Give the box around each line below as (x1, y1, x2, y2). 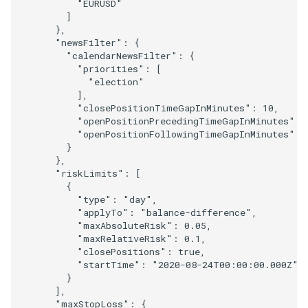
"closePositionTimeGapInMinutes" (77, 101, 251, 114)
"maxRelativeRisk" (77, 232, 173, 245)
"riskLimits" (55, 166, 124, 179)
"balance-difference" (140, 206, 252, 219)
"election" (88, 75, 144, 88)
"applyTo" (77, 206, 129, 219)
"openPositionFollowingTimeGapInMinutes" (77, 127, 295, 140)
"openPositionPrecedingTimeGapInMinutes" (77, 114, 295, 127)
